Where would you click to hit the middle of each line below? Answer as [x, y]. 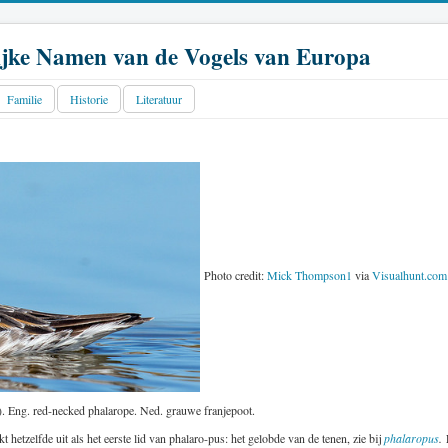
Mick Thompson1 [309, 274]
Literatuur [159, 99]
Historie [89, 99]
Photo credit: [233, 274]
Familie [24, 99]
